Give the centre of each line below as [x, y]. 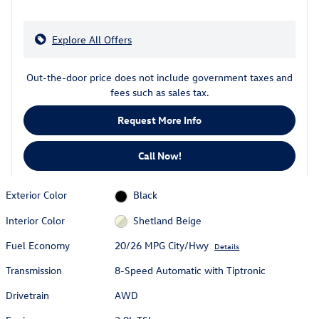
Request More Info [159, 120]
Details [227, 246]
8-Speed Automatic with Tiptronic [190, 270]
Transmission [34, 270]
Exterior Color [36, 195]
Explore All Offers [92, 40]
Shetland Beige [167, 220]
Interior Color [35, 220]
